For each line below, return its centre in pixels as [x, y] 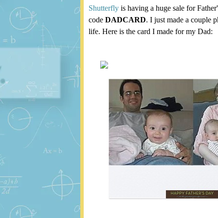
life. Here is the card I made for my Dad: [151, 32]
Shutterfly [104, 8]
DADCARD [126, 20]
